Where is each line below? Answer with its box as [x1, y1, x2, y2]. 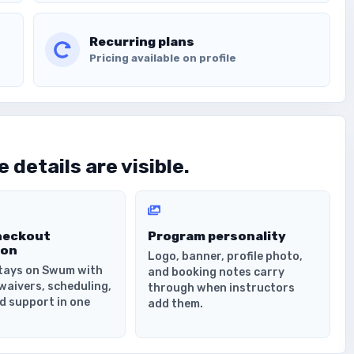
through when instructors [147, 281, 295, 295]
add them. [147, 296, 203, 311]
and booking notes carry [147, 265, 284, 279]
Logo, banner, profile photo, [147, 249, 303, 263]
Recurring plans [88, 33, 194, 49]
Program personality [147, 228, 286, 243]
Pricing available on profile [88, 51, 236, 64]
